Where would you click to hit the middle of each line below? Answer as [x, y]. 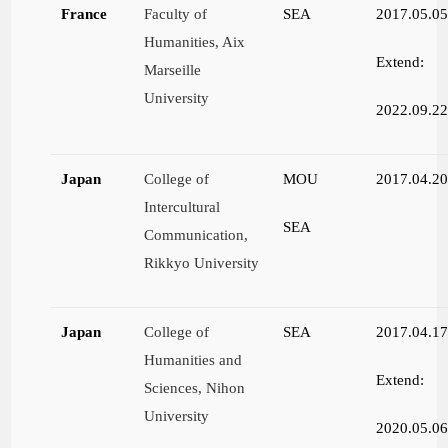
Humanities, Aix [195, 42]
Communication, [196, 235]
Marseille [173, 70]
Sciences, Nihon [195, 388]
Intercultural [182, 207]
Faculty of [176, 14]
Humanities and [193, 360]
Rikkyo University [202, 263]
